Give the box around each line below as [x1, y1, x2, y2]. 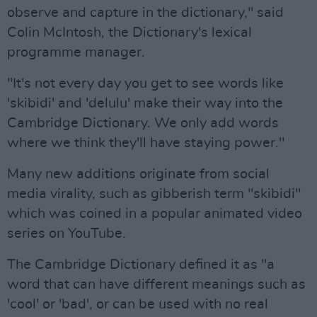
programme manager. [7, 45, 145, 59]
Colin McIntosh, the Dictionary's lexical [7, 25, 252, 40]
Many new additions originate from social [7, 167, 270, 181]
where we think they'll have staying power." [7, 136, 284, 150]
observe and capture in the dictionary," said [7, 6, 284, 20]
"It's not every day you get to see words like [7, 76, 284, 91]
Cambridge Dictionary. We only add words [7, 116, 279, 130]
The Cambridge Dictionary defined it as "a [7, 258, 275, 272]
